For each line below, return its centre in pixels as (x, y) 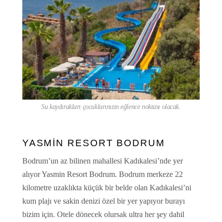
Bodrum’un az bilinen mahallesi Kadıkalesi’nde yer (102, 161)
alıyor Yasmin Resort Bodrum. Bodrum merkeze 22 (102, 174)
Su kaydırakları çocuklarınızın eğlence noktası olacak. (111, 107)
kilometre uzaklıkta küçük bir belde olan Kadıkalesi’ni (107, 188)
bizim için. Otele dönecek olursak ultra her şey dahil (103, 215)
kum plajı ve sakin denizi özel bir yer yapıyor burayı (103, 201)
